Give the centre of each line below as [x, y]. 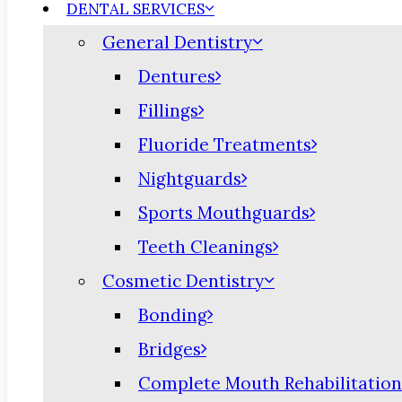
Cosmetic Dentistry [183, 281]
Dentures [177, 76]
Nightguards [190, 179]
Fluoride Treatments [225, 144]
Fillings [168, 110]
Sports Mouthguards [224, 213]
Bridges [170, 349]
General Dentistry [177, 42]
